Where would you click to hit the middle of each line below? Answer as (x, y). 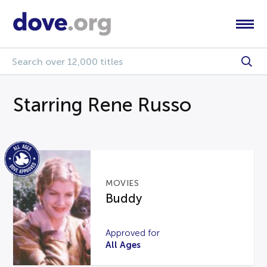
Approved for (133, 233)
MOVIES (122, 183)
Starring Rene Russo (103, 105)
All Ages (123, 244)
